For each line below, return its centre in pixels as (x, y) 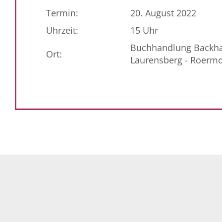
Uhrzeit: (62, 30)
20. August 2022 (163, 13)
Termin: (62, 13)
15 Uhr (144, 30)
